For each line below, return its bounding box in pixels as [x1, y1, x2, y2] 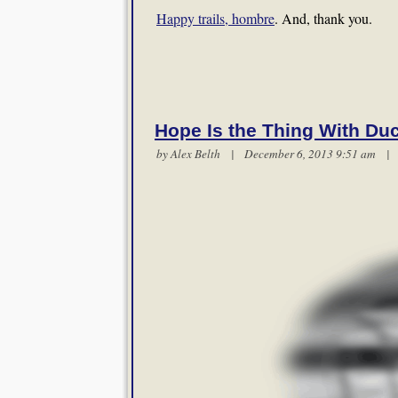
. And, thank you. [275, 9, 372, 28]
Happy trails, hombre [156, 9, 275, 28]
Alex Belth [171, 146, 220, 162]
